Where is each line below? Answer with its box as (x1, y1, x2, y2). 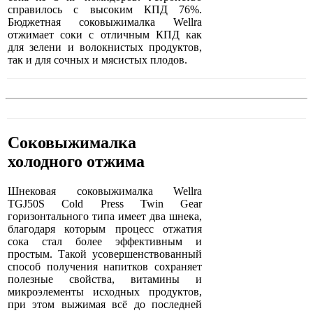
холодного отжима (8, 152, 145, 171)
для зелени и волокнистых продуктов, (8, 41, 203, 54)
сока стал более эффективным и (8, 235, 203, 248)
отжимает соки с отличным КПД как (8, 29, 203, 41)
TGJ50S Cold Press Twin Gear (8, 198, 203, 210)
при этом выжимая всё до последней (8, 298, 203, 311)
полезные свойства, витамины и (8, 273, 203, 286)
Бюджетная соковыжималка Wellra (8, 16, 203, 29)
